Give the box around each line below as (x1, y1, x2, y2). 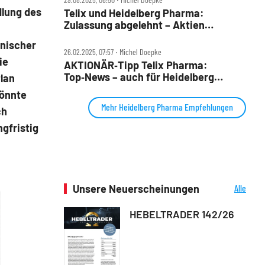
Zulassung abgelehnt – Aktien (64, 18, 205, 31)
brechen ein (64, 30, 121, 43)
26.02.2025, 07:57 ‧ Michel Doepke (64, 46, 161, 57)
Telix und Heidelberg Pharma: (64, 6, 204, 20)
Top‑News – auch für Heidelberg (64, 70, 214, 83)
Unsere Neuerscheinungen (73, 182, 199, 195)
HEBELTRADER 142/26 (130, 207, 234, 221)
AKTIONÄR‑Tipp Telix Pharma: (64, 58, 208, 72)
